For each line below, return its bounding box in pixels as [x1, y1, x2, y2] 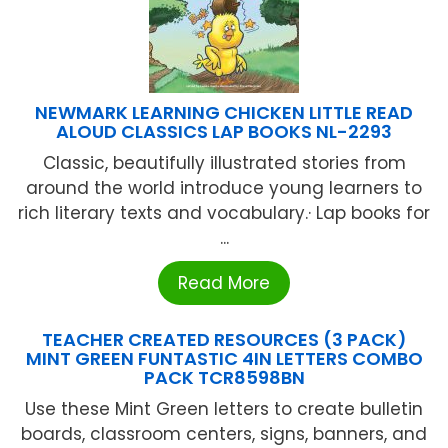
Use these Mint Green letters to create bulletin [25, 397, 423, 422]
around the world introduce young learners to [26, 176, 422, 201]
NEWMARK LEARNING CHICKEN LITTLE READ [35, 100, 413, 126]
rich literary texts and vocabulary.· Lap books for [18, 201, 430, 226]
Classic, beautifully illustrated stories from [42, 151, 406, 176]
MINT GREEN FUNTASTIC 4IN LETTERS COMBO [25, 346, 423, 372]
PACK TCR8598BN [143, 365, 305, 391]
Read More [178, 271, 270, 296]
